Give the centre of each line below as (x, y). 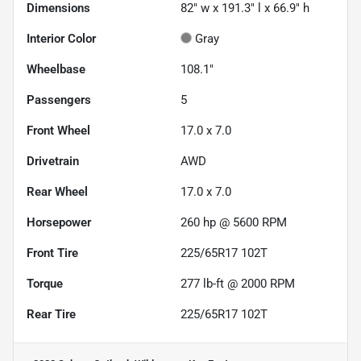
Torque (45, 284)
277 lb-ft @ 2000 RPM (238, 284)
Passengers (59, 100)
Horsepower (59, 223)
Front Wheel (58, 131)
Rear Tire (51, 315)
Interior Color (61, 39)
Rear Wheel (57, 192)
